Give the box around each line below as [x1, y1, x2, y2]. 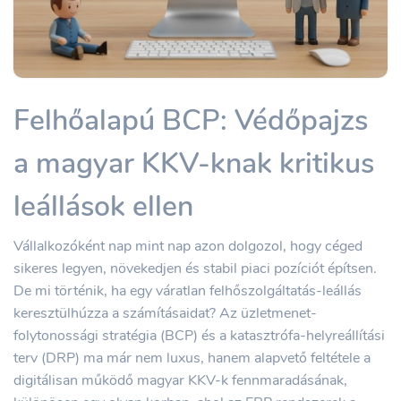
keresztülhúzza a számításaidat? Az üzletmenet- [13, 303, 317, 323]
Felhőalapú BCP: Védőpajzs [13, 101, 368, 140]
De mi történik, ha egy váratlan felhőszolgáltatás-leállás [13, 281, 362, 301]
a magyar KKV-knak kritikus [13, 144, 374, 183]
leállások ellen [13, 187, 193, 226]
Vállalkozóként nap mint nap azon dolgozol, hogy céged [13, 236, 363, 256]
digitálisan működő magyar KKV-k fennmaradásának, [13, 371, 347, 390]
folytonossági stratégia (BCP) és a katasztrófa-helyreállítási [13, 326, 385, 346]
